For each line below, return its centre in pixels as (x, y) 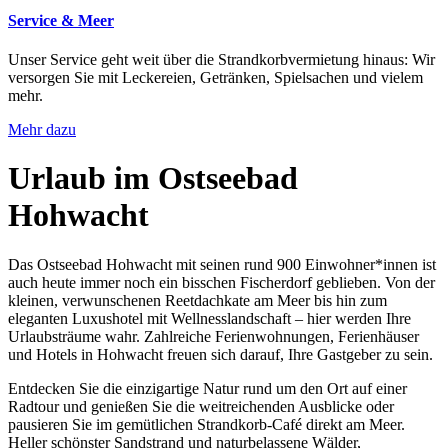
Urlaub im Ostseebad (153, 178)
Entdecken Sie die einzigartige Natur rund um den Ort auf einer (207, 388)
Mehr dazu (42, 129)
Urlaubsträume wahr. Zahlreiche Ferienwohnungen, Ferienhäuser (213, 336)
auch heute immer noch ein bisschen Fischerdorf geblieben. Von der (221, 282)
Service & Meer (61, 20)
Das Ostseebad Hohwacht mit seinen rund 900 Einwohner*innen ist (222, 264)
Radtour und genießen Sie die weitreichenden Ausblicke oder (201, 406)
